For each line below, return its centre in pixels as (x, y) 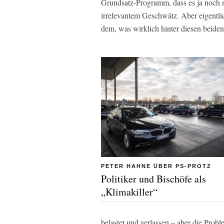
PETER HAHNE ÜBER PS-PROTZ (156, 166)
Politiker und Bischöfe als (153, 178)
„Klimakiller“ (129, 191)
